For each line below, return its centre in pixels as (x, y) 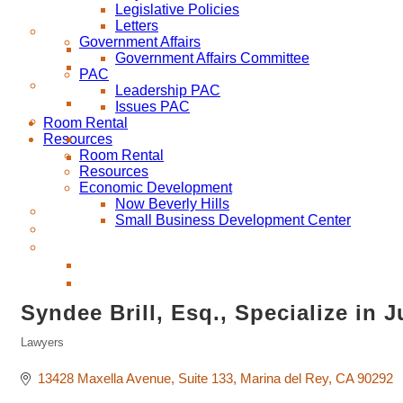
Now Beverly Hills (172, 203)
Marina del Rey (284, 378)
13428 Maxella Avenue (104, 378)
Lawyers (42, 342)
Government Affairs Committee (212, 58)
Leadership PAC (168, 90)
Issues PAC (152, 106)
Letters (137, 25)
